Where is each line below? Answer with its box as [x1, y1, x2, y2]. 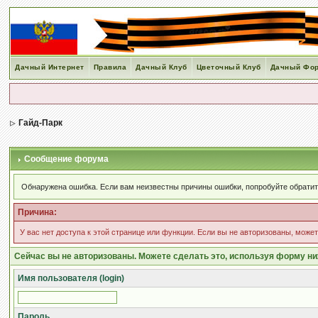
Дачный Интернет [15, 63, 84, 71]
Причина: [18, 207, 57, 217]
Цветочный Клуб [196, 63, 261, 71]
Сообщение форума [22, 154, 109, 164]
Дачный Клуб [136, 63, 187, 71]
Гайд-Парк [18, 118, 63, 128]
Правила [93, 63, 127, 71]
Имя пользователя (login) [18, 273, 125, 283]
